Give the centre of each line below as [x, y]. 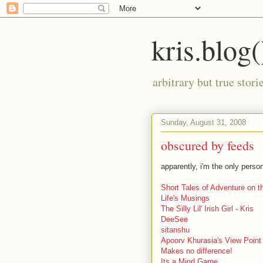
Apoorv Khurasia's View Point [211, 240]
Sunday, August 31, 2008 [203, 122]
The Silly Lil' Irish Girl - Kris [207, 209]
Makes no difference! [197, 251]
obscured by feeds [208, 145]
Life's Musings [185, 198]
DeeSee [174, 219]
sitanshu [175, 230]
